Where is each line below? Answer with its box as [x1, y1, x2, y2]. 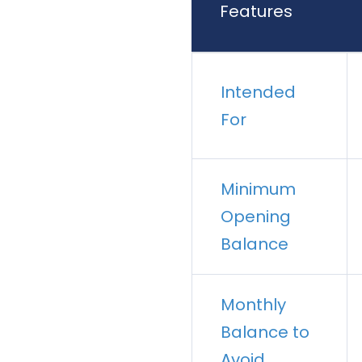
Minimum [221, 178, 296, 201]
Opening [221, 205, 291, 229]
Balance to [221, 321, 309, 344]
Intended [221, 81, 296, 104]
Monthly [221, 293, 286, 317]
